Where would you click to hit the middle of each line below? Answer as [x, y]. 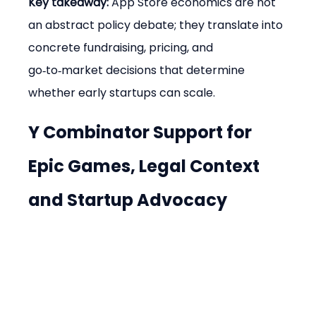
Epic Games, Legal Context [146, 166]
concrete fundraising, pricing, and [122, 48]
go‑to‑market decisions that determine [138, 71]
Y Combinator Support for [142, 133]
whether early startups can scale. [122, 93]
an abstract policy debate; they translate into [157, 25]
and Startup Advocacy [128, 200]
